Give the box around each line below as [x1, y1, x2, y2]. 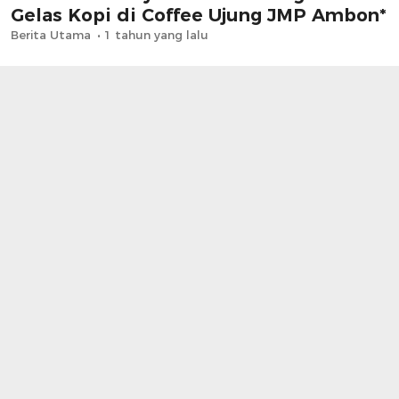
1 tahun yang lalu [104, 27, 208, 42]
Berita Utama [11, 27, 91, 42]
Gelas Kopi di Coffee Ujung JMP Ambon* [11, 4, 387, 26]
